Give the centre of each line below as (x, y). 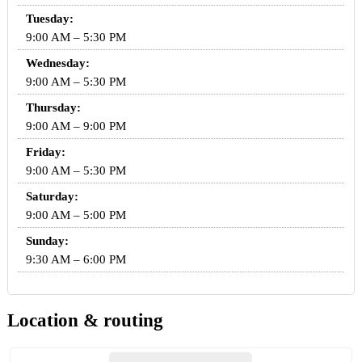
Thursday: (53, 108)
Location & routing (85, 321)
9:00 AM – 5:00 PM (76, 215)
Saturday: (52, 197)
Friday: (45, 152)
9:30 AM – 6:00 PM (76, 260)
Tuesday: (49, 19)
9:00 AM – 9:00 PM (76, 126)
